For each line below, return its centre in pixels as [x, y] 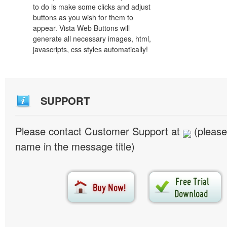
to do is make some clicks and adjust [92, 7]
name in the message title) [75, 146]
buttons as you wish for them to [83, 17]
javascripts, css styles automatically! [90, 49]
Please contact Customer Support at [99, 131]
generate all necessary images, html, [92, 39]
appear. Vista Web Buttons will [81, 28]
